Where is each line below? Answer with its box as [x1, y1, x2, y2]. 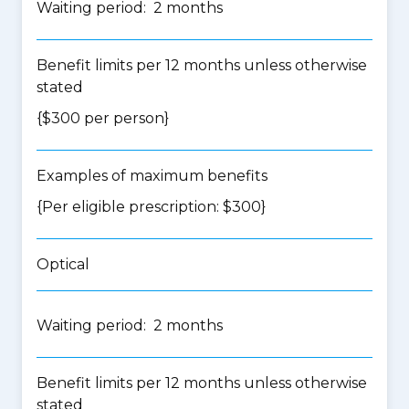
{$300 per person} [37, 110, 169, 127]
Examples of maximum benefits [37, 167, 267, 184]
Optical [37, 256, 89, 273]
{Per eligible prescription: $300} [37, 198, 266, 215]
